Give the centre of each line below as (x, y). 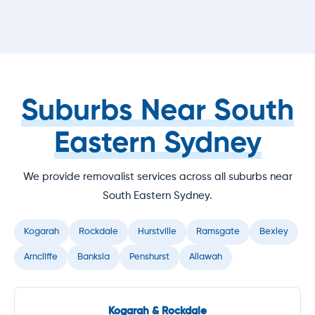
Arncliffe (41, 257)
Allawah (206, 257)
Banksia (94, 257)
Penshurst (149, 257)
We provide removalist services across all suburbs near (157, 176)
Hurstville (157, 231)
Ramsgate (218, 231)
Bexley (274, 231)
